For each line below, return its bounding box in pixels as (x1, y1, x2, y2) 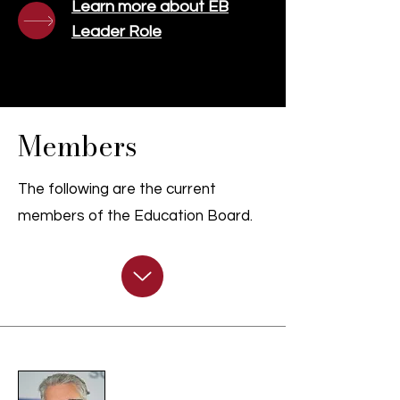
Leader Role (71, 23, 162, 40)
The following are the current (18, 181, 216, 197)
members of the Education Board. (18, 208, 253, 224)
